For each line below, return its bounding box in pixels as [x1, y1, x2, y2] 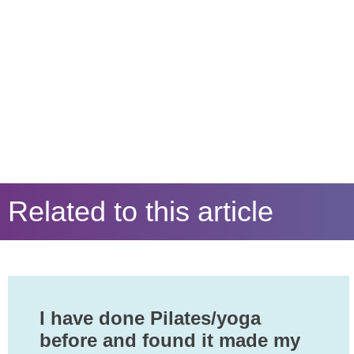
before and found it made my [39, 330, 300, 352]
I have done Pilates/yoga [39, 307, 261, 330]
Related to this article [7, 195, 273, 228]
